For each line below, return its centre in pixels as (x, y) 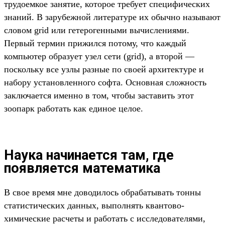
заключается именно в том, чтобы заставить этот (99, 96)
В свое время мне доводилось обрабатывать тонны (102, 193)
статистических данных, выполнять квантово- (94, 206)
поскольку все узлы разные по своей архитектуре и (104, 70)
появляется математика (82, 168)
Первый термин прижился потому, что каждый (95, 43)
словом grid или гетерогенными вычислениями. (97, 30)
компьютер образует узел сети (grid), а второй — (99, 57)
